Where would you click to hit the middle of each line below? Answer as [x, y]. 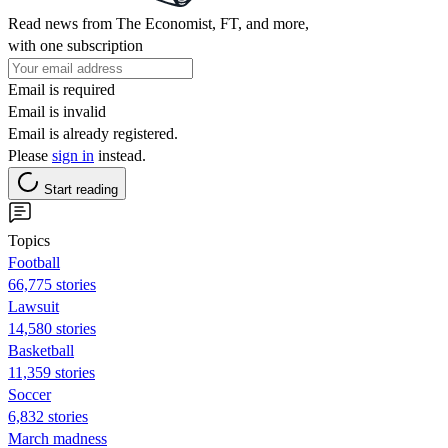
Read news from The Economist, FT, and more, [158, 23]
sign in [73, 155]
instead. [120, 155]
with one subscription [75, 45]
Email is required [61, 89]
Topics [29, 240]
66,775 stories [52, 284]
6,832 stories [48, 416]
